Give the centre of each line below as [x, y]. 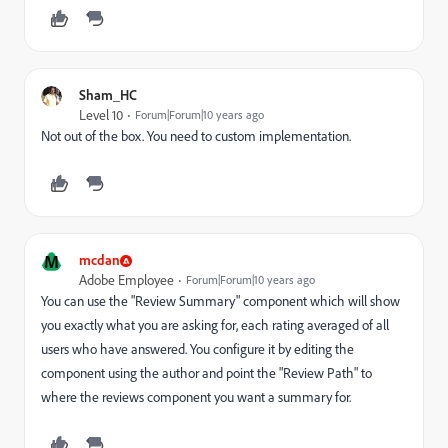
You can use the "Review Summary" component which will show [220, 301]
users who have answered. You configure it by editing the [197, 349]
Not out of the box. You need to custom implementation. [196, 136]
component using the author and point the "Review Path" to [206, 373]
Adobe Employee [126, 280]
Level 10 [101, 115]
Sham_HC [108, 94]
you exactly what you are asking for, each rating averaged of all [215, 325]
